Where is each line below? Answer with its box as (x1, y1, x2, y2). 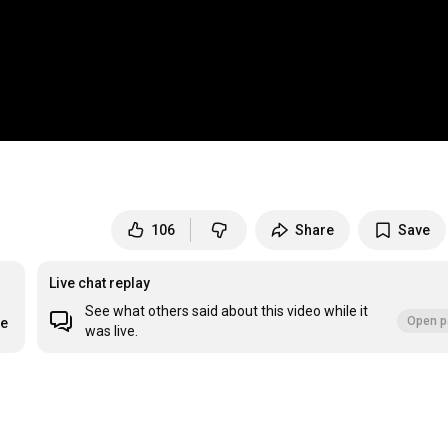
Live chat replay (49, 275, 151, 292)
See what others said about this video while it (85, 303, 369, 320)
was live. (85, 323, 139, 340)
